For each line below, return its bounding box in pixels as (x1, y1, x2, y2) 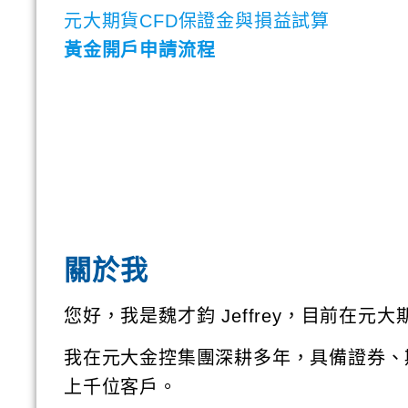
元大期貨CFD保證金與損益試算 (64, 10, 330, 31)
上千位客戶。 (64, 377, 178, 398)
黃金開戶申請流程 (64, 39, 216, 60)
